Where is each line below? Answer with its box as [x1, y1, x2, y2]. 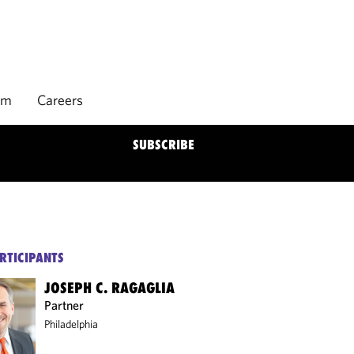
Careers [37, 91, 83, 109]
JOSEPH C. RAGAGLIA [44, 279, 175, 296]
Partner [44, 297, 85, 313]
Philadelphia [44, 317, 99, 331]
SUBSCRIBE [133, 137, 194, 153]
